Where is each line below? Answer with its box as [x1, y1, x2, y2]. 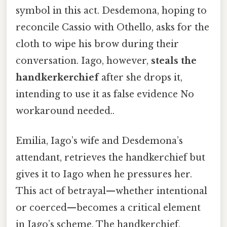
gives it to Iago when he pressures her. [16, 169, 192, 180]
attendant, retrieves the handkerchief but [16, 152, 205, 164]
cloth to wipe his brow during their [16, 38, 179, 50]
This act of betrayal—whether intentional [16, 185, 207, 197]
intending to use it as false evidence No [16, 88, 194, 100]
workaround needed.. [16, 105, 115, 117]
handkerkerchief [16, 71, 99, 83]
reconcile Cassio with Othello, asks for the [16, 21, 209, 33]
